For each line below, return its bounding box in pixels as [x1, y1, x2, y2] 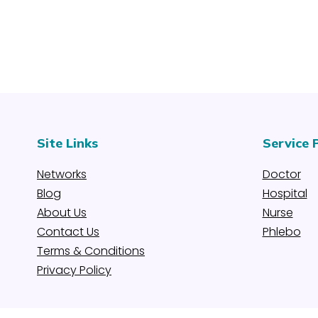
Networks [37, 166, 87, 182]
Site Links [37, 135, 98, 151]
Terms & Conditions [37, 243, 145, 259]
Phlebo [262, 224, 301, 240]
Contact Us [37, 224, 99, 240]
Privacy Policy [37, 262, 111, 278]
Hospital [262, 185, 307, 202]
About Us [37, 204, 87, 221]
